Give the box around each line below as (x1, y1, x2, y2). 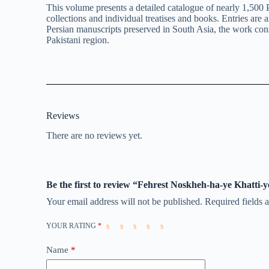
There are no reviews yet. (46, 130, 143, 141)
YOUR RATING (46, 221, 98, 230)
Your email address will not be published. (46, 196, 203, 207)
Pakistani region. (46, 35, 110, 45)
